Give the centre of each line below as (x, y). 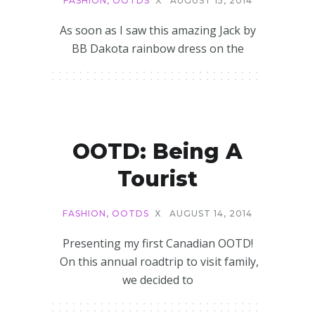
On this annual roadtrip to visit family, (157, 262)
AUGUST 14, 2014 (211, 213)
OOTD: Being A (157, 152)
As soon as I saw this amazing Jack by (157, 30)
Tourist (157, 179)
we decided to (157, 280)
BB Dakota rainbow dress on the (157, 49)
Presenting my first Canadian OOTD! (157, 243)
